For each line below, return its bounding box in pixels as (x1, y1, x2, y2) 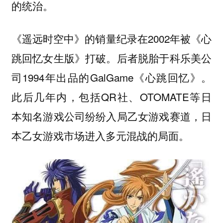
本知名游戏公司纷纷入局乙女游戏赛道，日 (11, 109, 212, 124)
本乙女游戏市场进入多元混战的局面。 (11, 128, 189, 143)
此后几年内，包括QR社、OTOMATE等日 (11, 89, 212, 105)
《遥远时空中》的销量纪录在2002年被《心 (11, 31, 212, 46)
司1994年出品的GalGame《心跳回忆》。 (11, 70, 212, 85)
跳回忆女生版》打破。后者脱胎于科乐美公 (11, 50, 212, 66)
